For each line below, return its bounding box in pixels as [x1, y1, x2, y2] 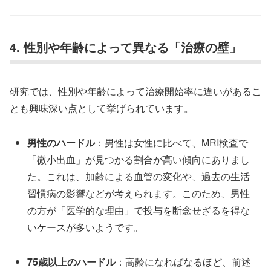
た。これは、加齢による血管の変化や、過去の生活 [27, 169, 250, 184]
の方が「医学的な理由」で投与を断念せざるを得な [27, 203, 250, 218]
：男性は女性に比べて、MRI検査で [95, 135, 249, 150]
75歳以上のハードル [27, 254, 116, 269]
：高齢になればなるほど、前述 [116, 254, 252, 269]
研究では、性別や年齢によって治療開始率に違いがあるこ [10, 84, 261, 99]
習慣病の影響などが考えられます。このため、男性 [27, 186, 250, 201]
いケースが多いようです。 [27, 220, 144, 235]
